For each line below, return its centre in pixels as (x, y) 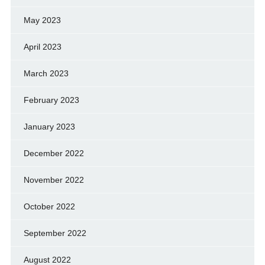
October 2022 (49, 206)
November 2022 (54, 180)
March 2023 (46, 73)
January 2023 (49, 126)
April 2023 (42, 46)
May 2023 (42, 20)
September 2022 (55, 233)
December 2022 (54, 153)
